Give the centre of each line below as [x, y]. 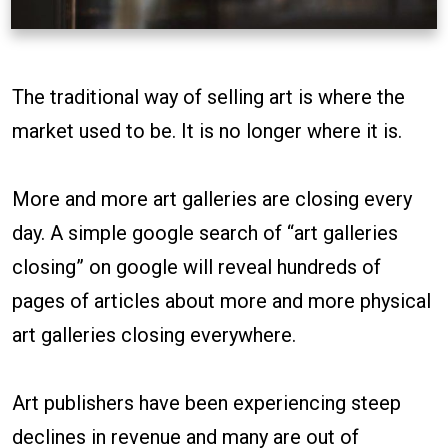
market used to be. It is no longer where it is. [207, 131]
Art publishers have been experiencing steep [206, 403]
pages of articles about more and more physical [221, 301]
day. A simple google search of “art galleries [205, 233]
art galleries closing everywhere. [154, 335]
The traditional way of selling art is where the [208, 97]
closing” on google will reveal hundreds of [196, 267]
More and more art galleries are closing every [212, 199]
